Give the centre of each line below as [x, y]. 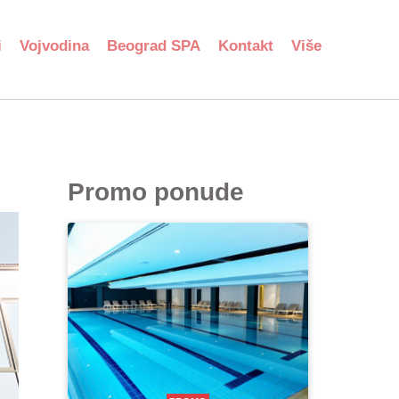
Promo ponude [156, 192]
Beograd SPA [154, 46]
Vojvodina [54, 46]
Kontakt [246, 46]
